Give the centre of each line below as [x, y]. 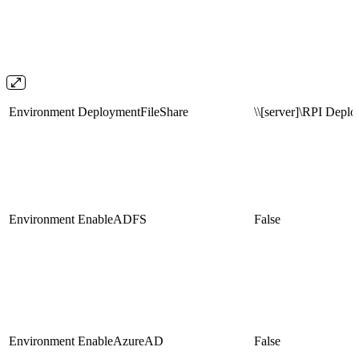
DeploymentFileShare [133, 111]
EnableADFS [112, 219]
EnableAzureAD [121, 341]
